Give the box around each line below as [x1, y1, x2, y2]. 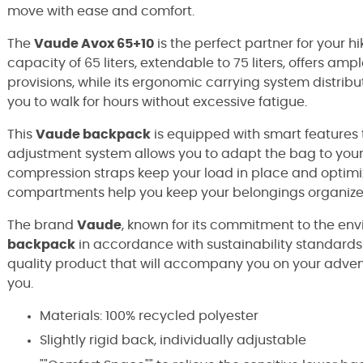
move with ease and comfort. [7, 5, 194, 18]
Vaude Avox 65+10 [34, 37, 154, 50]
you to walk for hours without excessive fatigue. [7, 96, 307, 109]
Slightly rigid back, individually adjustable [40, 334, 306, 348]
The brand [7, 219, 77, 232]
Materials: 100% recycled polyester [40, 310, 258, 322]
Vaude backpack [36, 128, 151, 141]
